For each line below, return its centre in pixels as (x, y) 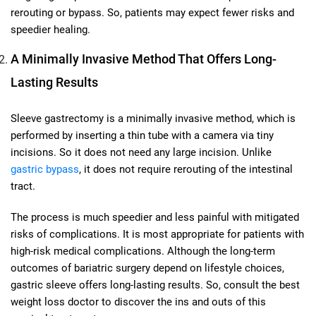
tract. (23, 186)
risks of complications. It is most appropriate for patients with (157, 234)
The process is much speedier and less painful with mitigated (155, 217)
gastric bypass (45, 169)
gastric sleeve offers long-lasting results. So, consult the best (155, 285)
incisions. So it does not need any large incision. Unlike (141, 152)
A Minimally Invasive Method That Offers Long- (144, 59)
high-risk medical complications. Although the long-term (143, 251)
